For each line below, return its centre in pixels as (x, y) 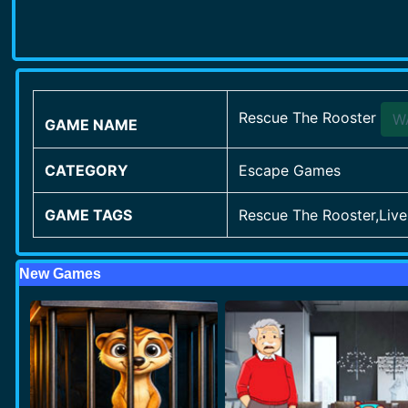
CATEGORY (87, 170)
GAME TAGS (89, 215)
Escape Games (290, 170)
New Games (61, 274)
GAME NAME (92, 125)
